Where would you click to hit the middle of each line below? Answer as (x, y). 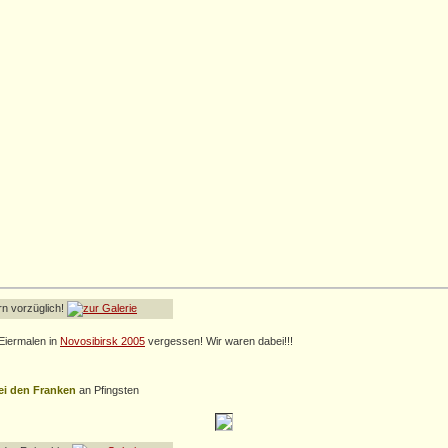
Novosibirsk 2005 (102, 341)
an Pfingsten (109, 390)
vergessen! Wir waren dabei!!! (219, 341)
